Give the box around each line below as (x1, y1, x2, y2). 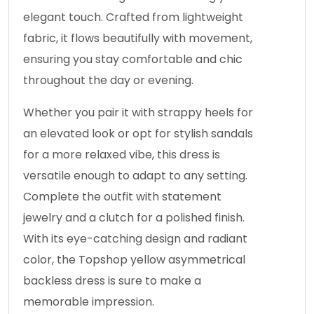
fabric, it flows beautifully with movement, (23, 30, 252, 47)
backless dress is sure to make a (23, 273, 201, 289)
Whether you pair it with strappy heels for (23, 104, 253, 121)
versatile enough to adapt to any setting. (23, 168, 247, 184)
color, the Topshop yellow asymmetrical (23, 252, 245, 268)
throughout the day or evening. (23, 72, 193, 89)
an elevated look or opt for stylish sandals (23, 125, 253, 142)
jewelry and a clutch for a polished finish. (23, 210, 245, 226)
